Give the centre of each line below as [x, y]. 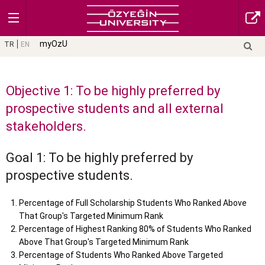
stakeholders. [46, 127]
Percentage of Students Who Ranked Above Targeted [121, 255]
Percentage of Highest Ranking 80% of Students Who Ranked [135, 229]
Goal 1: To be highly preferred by [99, 158]
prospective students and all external [115, 109]
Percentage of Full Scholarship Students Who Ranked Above [133, 203]
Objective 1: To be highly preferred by [113, 91]
